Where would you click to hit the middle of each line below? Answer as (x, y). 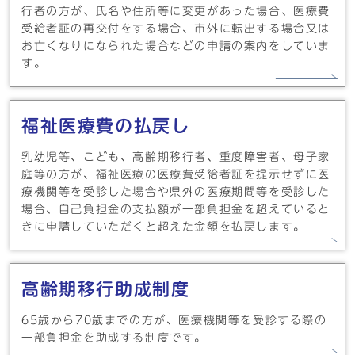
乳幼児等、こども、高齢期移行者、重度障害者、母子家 (176, 157)
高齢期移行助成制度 (106, 289)
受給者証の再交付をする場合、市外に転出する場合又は (176, 29)
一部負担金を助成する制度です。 (114, 338)
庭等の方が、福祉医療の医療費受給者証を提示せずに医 (176, 174)
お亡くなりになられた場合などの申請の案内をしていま (176, 46)
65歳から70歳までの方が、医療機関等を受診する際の (174, 320)
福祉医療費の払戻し (106, 126)
